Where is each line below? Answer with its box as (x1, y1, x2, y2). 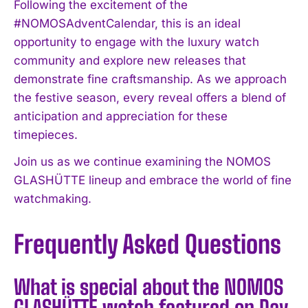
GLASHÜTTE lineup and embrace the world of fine (14, 173, 291, 187)
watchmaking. (14, 191, 91, 206)
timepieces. (14, 127, 78, 142)
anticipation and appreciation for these (14, 109, 228, 123)
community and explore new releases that (14, 53, 246, 67)
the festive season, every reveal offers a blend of (14, 90, 286, 104)
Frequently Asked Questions (14, 229, 281, 259)
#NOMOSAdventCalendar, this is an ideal (14, 16, 241, 30)
